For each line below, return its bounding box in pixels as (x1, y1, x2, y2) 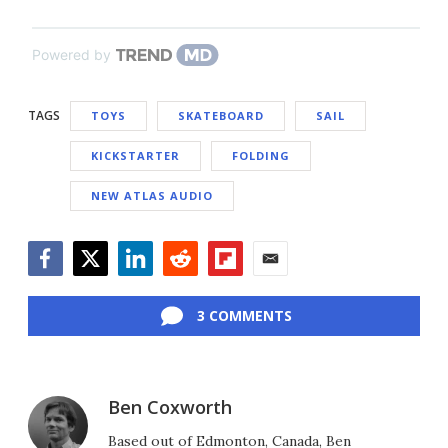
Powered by (32, 46, 111, 64)
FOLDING (232, 148, 290, 164)
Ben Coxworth (108, 395, 232, 420)
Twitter (72, 275, 127, 298)
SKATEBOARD (178, 108, 264, 124)
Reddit (162, 275, 209, 298)
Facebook (27, 275, 99, 298)
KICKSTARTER (91, 148, 180, 164)
